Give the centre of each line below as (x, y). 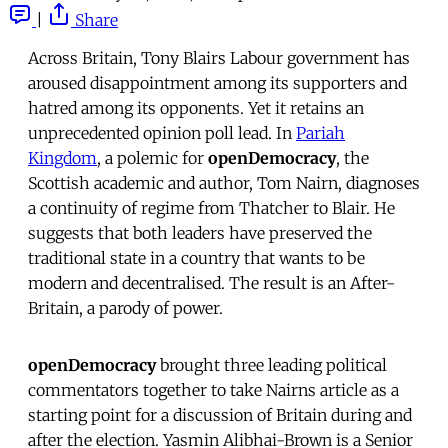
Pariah (320, 132)
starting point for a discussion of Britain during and (220, 414)
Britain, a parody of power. (125, 307)
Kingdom (62, 157)
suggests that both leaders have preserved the (200, 232)
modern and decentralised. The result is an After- (211, 282)
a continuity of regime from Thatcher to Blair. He (211, 207)
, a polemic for (152, 157)
